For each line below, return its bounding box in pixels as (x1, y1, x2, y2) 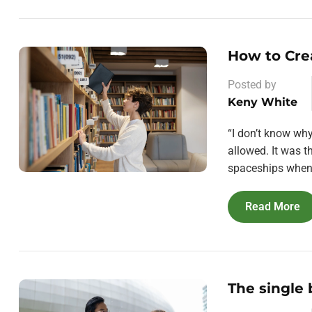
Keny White (228, 95, 297, 109)
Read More (245, 200, 300, 213)
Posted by (228, 78, 276, 91)
